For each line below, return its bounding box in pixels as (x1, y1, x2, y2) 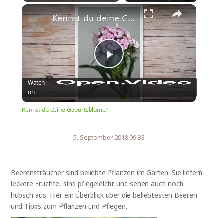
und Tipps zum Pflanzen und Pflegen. (11, 201, 127, 211)
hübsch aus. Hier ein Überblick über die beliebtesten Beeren (11, 190, 198, 200)
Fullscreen (114, 4, 132, 9)
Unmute (39, 4, 53, 9)
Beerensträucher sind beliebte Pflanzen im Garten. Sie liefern (11, 168, 203, 178)
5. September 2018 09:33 (73, 133, 145, 142)
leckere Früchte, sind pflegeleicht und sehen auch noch (11, 179, 184, 189)
